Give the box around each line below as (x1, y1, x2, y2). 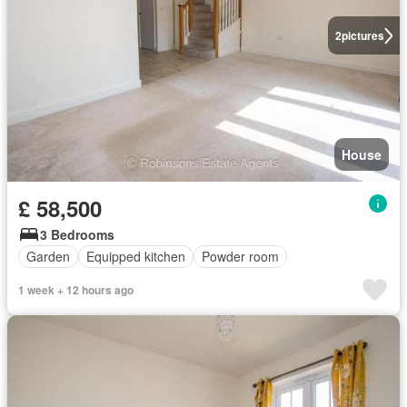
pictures (341, 27, 384, 45)
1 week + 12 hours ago (18, 281, 134, 298)
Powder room (202, 247, 279, 265)
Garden (26, 247, 70, 265)
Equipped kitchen (86, 247, 185, 265)
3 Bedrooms (40, 224, 114, 243)
